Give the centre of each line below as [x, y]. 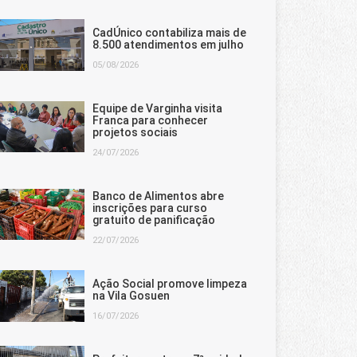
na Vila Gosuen [131, 296]
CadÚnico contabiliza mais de [169, 33]
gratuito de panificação [154, 220]
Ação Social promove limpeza [170, 284]
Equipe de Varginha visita [157, 108]
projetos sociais [135, 132]
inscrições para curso [150, 208]
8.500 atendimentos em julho [168, 45]
